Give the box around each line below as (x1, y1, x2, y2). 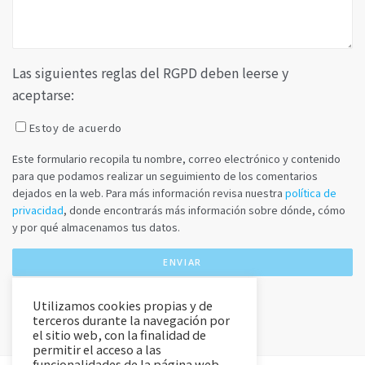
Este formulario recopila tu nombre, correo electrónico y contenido (12, 151, 341, 167)
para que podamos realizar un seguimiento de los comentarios (12, 168, 318, 184)
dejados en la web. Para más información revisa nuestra (12, 185, 285, 201)
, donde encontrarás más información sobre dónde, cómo (64, 202, 345, 218)
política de (285, 185, 336, 201)
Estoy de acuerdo (29, 120, 122, 136)
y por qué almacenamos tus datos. (12, 219, 180, 235)
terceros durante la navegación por (33, 311, 230, 328)
